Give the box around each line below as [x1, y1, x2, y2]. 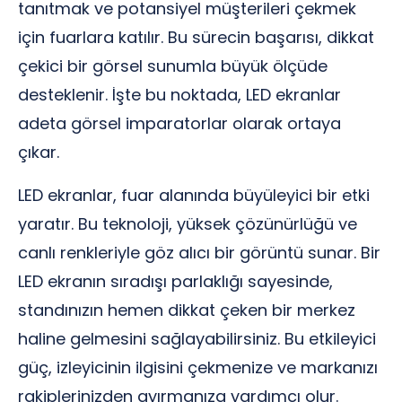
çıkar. [18, 141, 59, 163]
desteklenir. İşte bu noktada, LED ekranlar [18, 83, 341, 106]
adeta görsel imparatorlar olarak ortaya [18, 112, 341, 135]
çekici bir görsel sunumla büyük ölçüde [18, 55, 328, 77]
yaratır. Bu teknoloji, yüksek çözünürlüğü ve [18, 213, 357, 235]
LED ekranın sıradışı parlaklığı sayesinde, [18, 270, 333, 293]
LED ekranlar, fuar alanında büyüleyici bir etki [18, 184, 370, 206]
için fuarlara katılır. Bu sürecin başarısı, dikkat [18, 26, 374, 48]
